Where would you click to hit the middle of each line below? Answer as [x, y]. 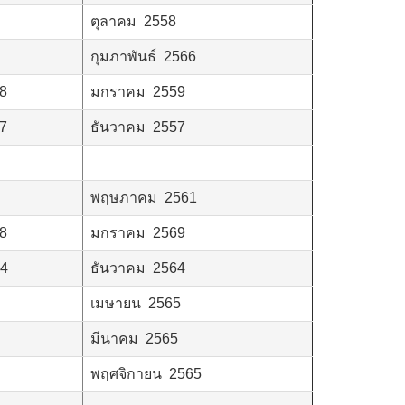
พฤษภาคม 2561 [144, 197]
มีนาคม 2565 [134, 338]
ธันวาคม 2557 [138, 127]
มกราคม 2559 [138, 91]
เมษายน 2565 [136, 303]
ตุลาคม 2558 [133, 21]
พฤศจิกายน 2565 [146, 373]
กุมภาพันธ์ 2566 [143, 56]
